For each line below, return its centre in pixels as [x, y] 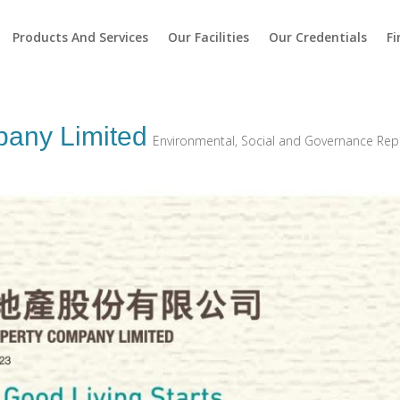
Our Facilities [208, 37]
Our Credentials [317, 37]
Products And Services [80, 37]
